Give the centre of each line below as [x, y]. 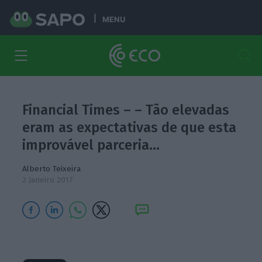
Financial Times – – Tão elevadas [126, 110]
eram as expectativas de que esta [130, 127]
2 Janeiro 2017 [48, 180]
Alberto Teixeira [52, 169]
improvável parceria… [91, 145]
